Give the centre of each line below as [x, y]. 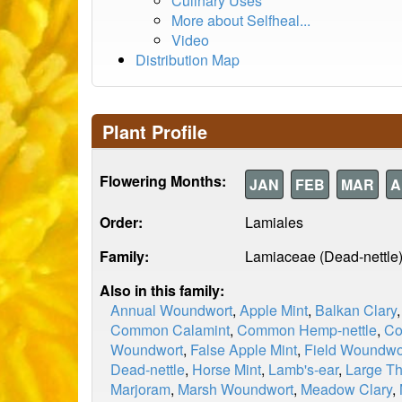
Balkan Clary [356, 310]
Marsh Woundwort [236, 389]
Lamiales [274, 222]
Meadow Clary [346, 389]
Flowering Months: [163, 181]
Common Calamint [170, 330]
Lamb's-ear [303, 369]
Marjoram [140, 389]
